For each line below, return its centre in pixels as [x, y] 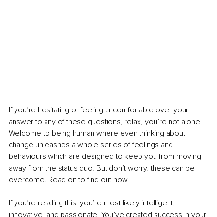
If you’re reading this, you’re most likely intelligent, [93, 203]
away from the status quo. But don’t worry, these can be [103, 168]
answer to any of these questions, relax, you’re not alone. [106, 122]
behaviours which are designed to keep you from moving [106, 157]
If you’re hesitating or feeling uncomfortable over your [100, 110]
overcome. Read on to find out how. [70, 180]
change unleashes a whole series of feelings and [92, 145]
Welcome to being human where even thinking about [98, 133]
